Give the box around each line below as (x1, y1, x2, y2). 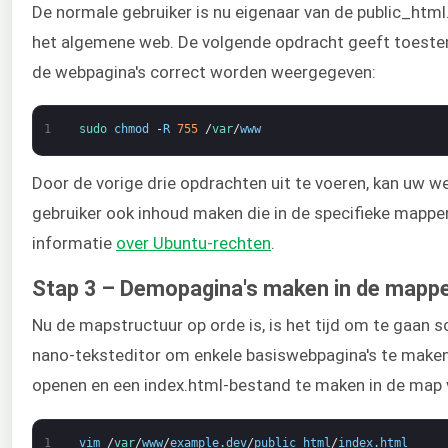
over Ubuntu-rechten (116, 233, 271, 254)
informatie (32, 233, 116, 254)
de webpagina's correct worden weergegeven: (32, 61, 376, 82)
